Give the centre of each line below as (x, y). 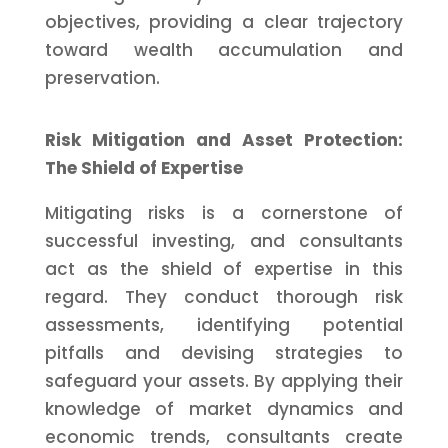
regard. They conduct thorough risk (224, 297)
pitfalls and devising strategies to (224, 353)
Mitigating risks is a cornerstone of (224, 213)
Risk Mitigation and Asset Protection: (224, 140)
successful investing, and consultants (224, 241)
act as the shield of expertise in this (224, 269)
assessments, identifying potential (224, 325)
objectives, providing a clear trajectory (224, 22)
